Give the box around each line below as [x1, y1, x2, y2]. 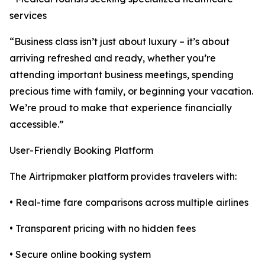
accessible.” [9, 118, 64, 131]
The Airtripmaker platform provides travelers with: [9, 170, 237, 183]
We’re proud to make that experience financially [9, 102, 232, 114]
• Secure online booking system [9, 248, 151, 261]
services [9, 9, 47, 22]
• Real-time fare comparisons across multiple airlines [9, 196, 248, 209]
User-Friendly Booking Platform [9, 144, 153, 157]
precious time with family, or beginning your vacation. [9, 85, 253, 98]
